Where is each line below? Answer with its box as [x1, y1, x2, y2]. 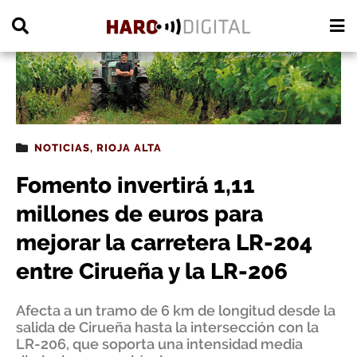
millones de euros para [16, 201, 263, 227]
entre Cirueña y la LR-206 [16, 258, 288, 284]
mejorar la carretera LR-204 [16, 229, 312, 256]
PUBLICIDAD [18, 6, 59, 14]
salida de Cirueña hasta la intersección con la [16, 319, 319, 335]
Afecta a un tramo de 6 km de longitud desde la [16, 302, 335, 319]
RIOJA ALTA [96, 142, 162, 154]
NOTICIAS [34, 142, 90, 154]
